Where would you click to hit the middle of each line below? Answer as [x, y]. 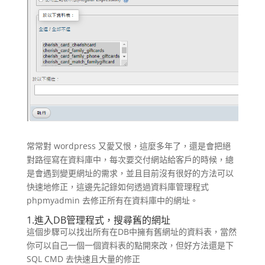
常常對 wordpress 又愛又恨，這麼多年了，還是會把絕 [128, 146]
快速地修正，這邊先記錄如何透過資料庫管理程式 [117, 187]
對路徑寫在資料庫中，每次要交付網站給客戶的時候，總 [130, 160]
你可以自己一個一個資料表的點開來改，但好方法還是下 [130, 245]
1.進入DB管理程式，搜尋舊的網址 [98, 220]
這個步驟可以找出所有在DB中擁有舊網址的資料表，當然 [131, 232]
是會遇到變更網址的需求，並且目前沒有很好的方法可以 [130, 173]
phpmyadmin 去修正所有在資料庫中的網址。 [112, 201]
